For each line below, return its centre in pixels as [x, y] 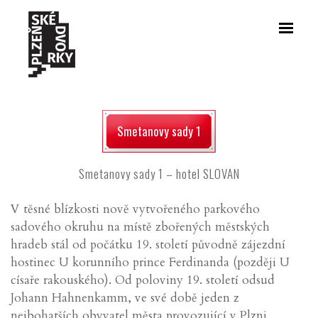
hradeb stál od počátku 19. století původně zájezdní [148, 245]
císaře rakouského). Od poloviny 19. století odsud [143, 280]
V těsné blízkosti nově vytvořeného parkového [135, 209]
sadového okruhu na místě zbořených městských [140, 227]
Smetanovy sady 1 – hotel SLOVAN [159, 174]
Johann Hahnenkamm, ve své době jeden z [125, 298]
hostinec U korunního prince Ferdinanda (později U [150, 262]
